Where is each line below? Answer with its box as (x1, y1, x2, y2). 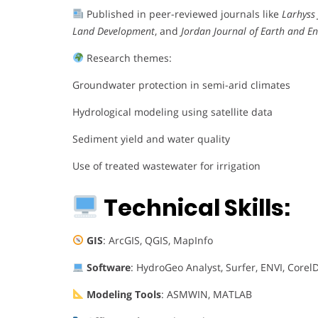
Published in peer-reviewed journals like (83, 6, 282, 21)
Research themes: (83, 50, 172, 65)
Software (86, 261, 131, 275)
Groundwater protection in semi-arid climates (72, 77, 290, 92)
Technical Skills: (104, 192, 291, 224)
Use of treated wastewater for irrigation (72, 158, 261, 172)
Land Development (72, 23, 155, 38)
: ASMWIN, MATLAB (160, 287, 252, 302)
